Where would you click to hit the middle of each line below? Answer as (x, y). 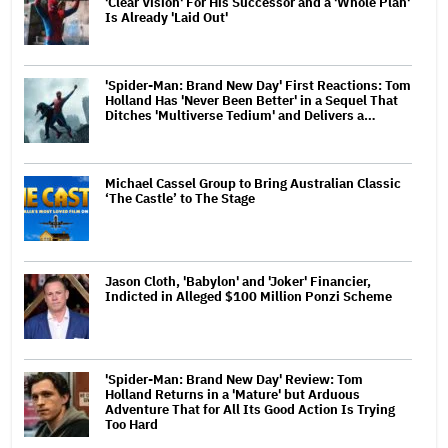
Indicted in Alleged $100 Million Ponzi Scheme (248, 296)
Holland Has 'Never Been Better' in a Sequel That (251, 100)
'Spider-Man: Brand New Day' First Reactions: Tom (258, 85)
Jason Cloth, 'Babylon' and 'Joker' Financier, (238, 281)
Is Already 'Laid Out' (166, 17)
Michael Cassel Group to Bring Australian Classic (253, 183)
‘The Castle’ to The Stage (180, 198)
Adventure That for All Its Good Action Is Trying (250, 409)
